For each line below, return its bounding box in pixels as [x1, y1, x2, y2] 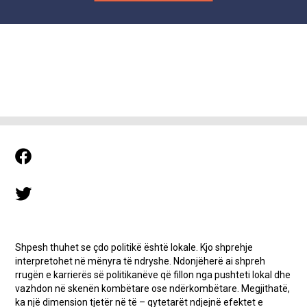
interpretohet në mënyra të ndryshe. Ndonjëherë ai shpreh [15, 255, 266, 267]
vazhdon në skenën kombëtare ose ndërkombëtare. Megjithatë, [15, 282, 291, 294]
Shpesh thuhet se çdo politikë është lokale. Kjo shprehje [15, 241, 254, 253]
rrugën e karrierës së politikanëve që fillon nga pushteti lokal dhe [15, 269, 291, 280]
